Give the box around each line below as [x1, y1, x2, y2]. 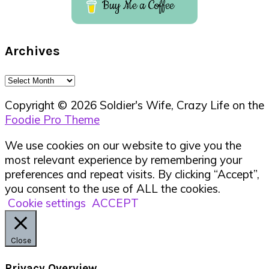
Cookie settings [8, 195, 86, 210]
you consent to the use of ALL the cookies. [5, 181, 220, 196]
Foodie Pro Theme [5, 112, 100, 127]
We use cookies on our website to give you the [5, 138, 241, 153]
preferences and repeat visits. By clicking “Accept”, [5, 166, 259, 181]
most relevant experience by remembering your [5, 152, 242, 167]
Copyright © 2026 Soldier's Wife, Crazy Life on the [5, 97, 264, 112]
